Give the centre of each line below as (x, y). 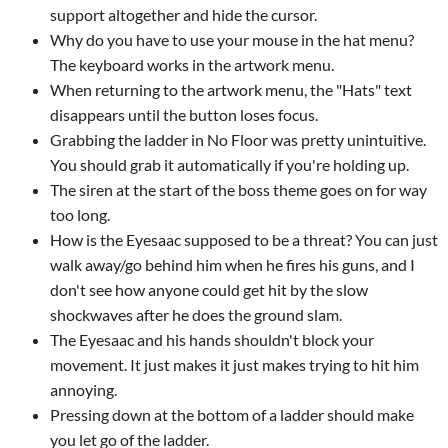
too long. (80, 214)
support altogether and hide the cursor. (183, 14)
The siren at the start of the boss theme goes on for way (238, 189)
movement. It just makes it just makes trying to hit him (234, 364)
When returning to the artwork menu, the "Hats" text (231, 89)
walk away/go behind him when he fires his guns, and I (232, 264)
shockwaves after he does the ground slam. (196, 314)
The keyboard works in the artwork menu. (192, 64)
